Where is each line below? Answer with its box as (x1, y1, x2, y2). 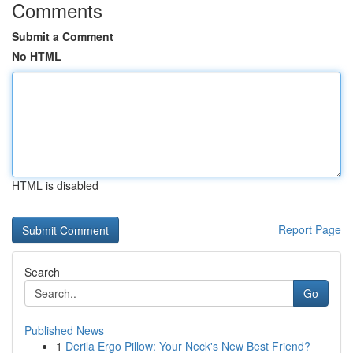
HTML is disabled (12, 177, 98, 193)
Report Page (278, 221, 341, 237)
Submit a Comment (12, 28, 113, 44)
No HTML (12, 48, 61, 64)
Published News (24, 322, 104, 338)
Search (24, 264, 60, 280)
